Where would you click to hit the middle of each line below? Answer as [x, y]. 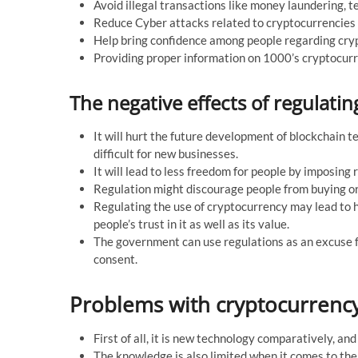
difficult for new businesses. [166, 153]
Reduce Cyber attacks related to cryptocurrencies [225, 22]
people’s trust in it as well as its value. [191, 223]
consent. [115, 259]
